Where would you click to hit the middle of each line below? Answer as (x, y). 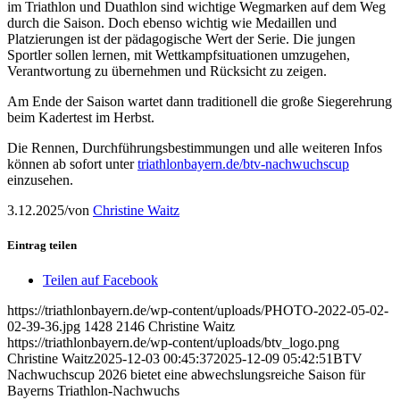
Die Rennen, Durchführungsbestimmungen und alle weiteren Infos (195, 147)
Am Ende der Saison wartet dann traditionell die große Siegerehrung (200, 101)
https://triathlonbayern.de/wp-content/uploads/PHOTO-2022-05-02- (198, 311)
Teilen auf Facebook (100, 280)
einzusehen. (40, 179)
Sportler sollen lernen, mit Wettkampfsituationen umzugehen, (179, 54)
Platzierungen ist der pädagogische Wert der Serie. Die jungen (181, 38)
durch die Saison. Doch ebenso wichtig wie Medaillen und (172, 22)
